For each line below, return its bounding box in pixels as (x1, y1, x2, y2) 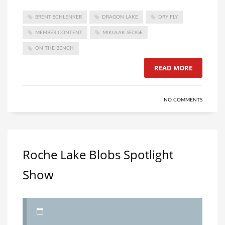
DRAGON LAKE (102, 14, 138, 20)
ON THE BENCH (35, 46, 74, 51)
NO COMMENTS (164, 97, 202, 102)
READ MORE (154, 63, 192, 72)
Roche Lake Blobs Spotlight (23, 146, 173, 163)
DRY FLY (158, 14, 178, 20)
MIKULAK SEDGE (102, 30, 143, 35)
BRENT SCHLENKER (35, 14, 82, 20)
